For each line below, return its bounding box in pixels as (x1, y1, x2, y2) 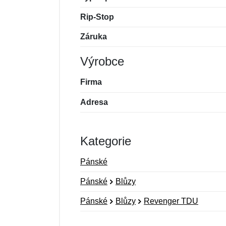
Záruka (80, 32, 107, 41)
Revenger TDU (144, 197, 198, 205)
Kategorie (80, 134, 131, 148)
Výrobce (80, 54, 124, 68)
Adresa (80, 98, 108, 106)
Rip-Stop (80, 13, 114, 21)
